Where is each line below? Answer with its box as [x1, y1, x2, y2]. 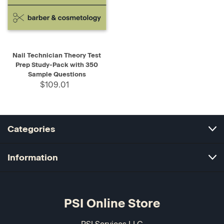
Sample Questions [27, 70, 86, 78]
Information [7, 152, 58, 163]
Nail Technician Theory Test [12, 51, 101, 59]
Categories [7, 123, 55, 134]
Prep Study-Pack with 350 [15, 61, 98, 69]
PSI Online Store [64, 196, 160, 211]
